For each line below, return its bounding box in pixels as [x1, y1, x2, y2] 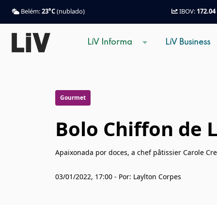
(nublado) [55, 7, 85, 15]
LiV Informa [87, 38, 132, 46]
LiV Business [165, 38, 210, 46]
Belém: [19, 7, 42, 15]
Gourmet [60, 93, 86, 102]
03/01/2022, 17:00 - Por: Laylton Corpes [55, 172, 181, 181]
